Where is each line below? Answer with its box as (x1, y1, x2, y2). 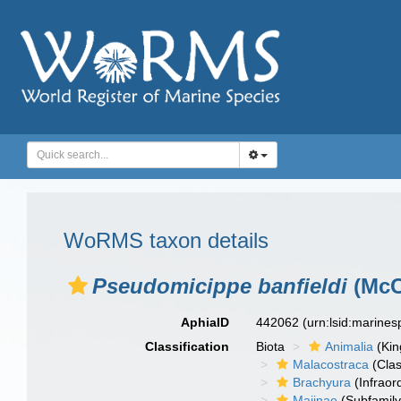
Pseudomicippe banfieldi (92, 274, 347, 298)
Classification (145, 339, 230, 354)
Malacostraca (293, 357, 370, 371)
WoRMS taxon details (64, 228, 269, 252)
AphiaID (181, 315, 230, 329)
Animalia (325, 339, 374, 354)
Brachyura (293, 375, 352, 389)
